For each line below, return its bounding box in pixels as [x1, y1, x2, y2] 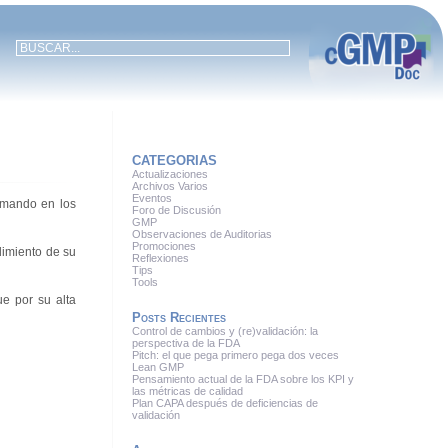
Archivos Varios [132, 180, 209, 192]
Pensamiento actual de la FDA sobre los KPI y [132, 373, 355, 385]
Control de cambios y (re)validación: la [132, 325, 319, 337]
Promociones [132, 240, 197, 252]
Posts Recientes [132, 310, 227, 325]
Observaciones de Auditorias [132, 228, 273, 240]
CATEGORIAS [132, 153, 218, 168]
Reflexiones [132, 252, 190, 264]
